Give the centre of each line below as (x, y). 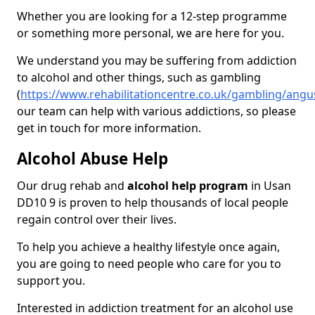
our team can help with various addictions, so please (156, 111)
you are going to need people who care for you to (149, 264)
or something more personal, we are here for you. (150, 33)
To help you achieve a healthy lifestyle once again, (148, 247)
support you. (52, 281)
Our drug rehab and (72, 186)
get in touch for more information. (109, 128)
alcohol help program (188, 186)
